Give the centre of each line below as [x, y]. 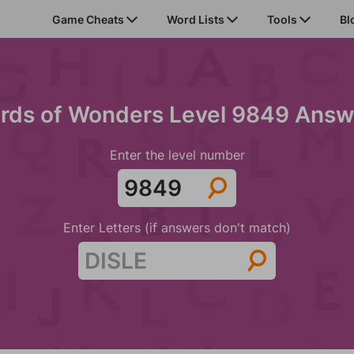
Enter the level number [177, 155]
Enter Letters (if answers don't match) [177, 228]
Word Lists [197, 19]
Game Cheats [89, 19]
